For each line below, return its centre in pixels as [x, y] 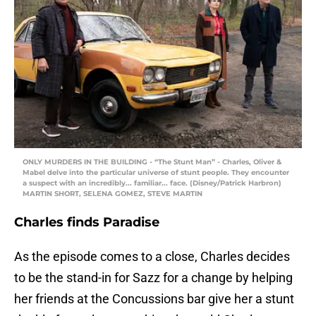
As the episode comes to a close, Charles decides [152, 257]
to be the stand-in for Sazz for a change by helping [153, 278]
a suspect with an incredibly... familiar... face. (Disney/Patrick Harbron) [152, 183]
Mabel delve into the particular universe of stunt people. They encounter [156, 173]
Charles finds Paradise [87, 223]
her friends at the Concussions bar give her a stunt [154, 299]
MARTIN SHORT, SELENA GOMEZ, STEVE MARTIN [113, 194]
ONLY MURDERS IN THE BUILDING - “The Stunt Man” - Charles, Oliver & [152, 162]
